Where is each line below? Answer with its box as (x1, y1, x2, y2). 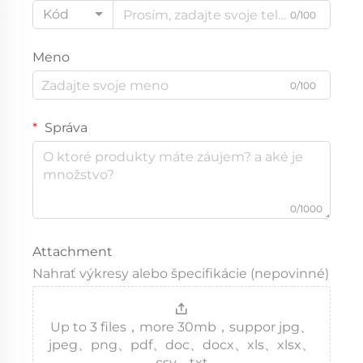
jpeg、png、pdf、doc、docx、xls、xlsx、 (49, 337, 314, 352)
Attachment (32, 244, 113, 259)
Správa (41, 120, 88, 135)
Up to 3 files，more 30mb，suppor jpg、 (50, 319, 313, 335)
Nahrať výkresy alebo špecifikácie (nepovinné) (32, 266, 329, 281)
